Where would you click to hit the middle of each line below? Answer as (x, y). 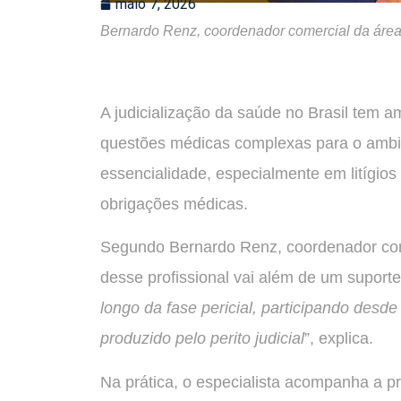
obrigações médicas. (174, 204)
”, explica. (339, 339)
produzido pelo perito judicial (202, 339)
